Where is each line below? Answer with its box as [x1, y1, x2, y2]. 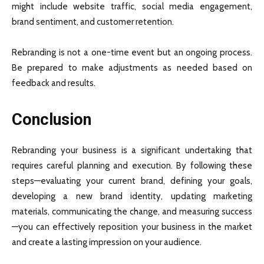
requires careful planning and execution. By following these [12, 160, 252, 171]
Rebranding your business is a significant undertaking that [12, 145, 252, 156]
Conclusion [12, 110, 91, 130]
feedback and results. [12, 78, 95, 89]
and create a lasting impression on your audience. [12, 237, 202, 248]
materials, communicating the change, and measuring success [12, 206, 252, 217]
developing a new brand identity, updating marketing [12, 191, 252, 202]
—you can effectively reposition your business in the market [12, 222, 252, 233]
